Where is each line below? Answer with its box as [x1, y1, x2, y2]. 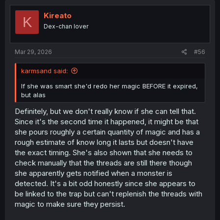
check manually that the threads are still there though [15, 158, 192, 167]
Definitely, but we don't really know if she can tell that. [15, 107, 196, 116]
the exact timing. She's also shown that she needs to [15, 148, 192, 157]
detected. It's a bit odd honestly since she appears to [15, 179, 195, 188]
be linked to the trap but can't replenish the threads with [15, 189, 202, 198]
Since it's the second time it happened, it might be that [15, 117, 198, 126]
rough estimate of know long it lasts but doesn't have [15, 137, 193, 147]
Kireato [44, 11, 72, 20]
